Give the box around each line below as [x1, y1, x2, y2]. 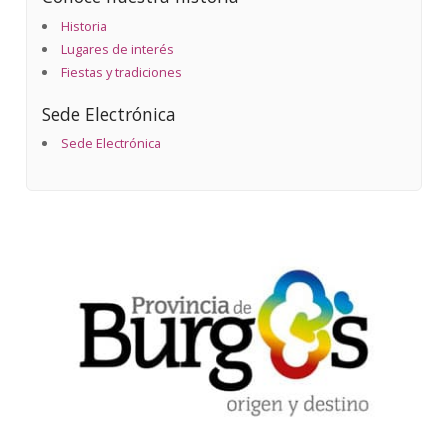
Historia [61, 16, 108, 35]
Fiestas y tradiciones [61, 62, 183, 81]
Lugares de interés [61, 39, 175, 58]
